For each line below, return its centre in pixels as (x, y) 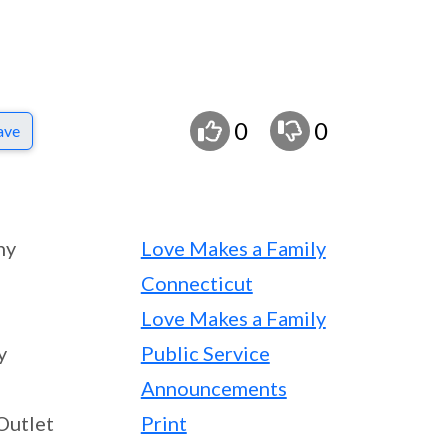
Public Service (205, 353)
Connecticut (196, 283)
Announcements (213, 388)
